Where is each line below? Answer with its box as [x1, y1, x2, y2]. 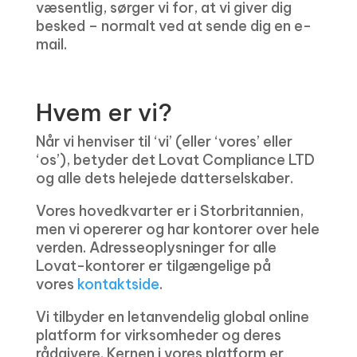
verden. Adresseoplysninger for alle [35, 238, 277, 257]
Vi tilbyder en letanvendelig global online [35, 308, 309, 326]
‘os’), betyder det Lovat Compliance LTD [35, 151, 315, 169]
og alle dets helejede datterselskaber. [35, 169, 293, 187]
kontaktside [76, 275, 159, 293]
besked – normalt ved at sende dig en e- [35, 17, 312, 35]
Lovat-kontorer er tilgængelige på [35, 257, 271, 275]
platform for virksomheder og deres [35, 326, 281, 344]
